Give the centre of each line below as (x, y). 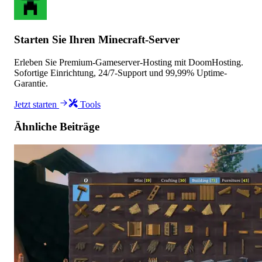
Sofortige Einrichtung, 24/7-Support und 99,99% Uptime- (120, 73)
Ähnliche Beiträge (57, 127)
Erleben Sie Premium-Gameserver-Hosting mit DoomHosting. (129, 62)
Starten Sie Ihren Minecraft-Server (97, 39)
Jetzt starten (37, 104)
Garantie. (31, 83)
